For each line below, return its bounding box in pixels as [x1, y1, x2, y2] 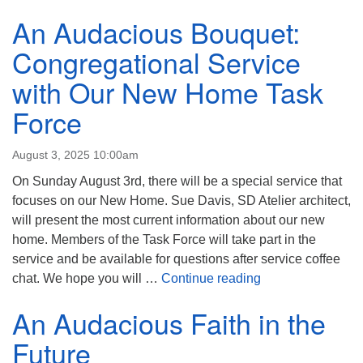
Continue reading [161, 271, 261, 285]
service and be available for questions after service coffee [12, 252, 340, 266]
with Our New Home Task [12, 72, 323, 112]
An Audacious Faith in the [12, 303, 326, 343]
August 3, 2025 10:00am [12, 148, 139, 161]
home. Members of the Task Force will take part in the [12, 233, 316, 246]
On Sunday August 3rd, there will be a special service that [12, 174, 342, 188]
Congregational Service [12, 42, 301, 82]
